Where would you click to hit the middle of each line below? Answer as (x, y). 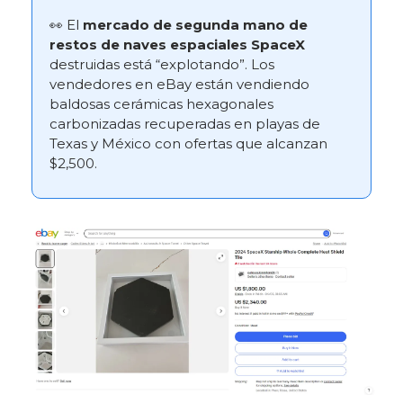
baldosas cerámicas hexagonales (161, 104)
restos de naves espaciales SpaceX (177, 45)
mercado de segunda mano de (195, 25)
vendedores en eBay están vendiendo (179, 85)
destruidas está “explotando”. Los (162, 65)
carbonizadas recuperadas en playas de (185, 124)
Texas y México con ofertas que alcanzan (188, 144)
